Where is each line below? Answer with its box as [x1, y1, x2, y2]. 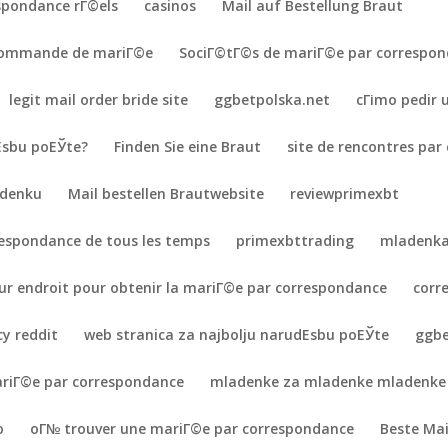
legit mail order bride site [9, 90, 189, 109]
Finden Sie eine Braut [114, 137, 262, 156]
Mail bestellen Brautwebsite [68, 184, 265, 203]
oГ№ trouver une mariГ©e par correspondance [30, 419, 355, 438]
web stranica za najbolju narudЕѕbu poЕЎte [84, 325, 390, 344]
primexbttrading [236, 231, 355, 250]
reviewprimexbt [290, 184, 400, 203]
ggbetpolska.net [214, 90, 331, 109]
